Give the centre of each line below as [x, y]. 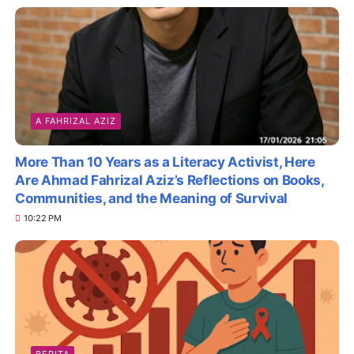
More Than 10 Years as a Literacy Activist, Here [165, 162]
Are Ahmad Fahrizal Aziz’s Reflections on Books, [170, 181]
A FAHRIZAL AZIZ [76, 121]
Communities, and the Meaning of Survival [151, 199]
